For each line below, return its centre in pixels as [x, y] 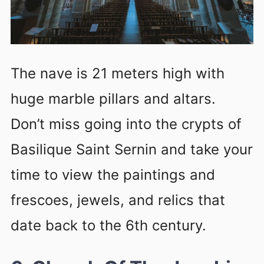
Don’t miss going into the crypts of [126, 124]
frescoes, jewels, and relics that [118, 200]
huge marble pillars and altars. [113, 99]
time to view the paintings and [113, 175]
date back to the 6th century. [108, 226]
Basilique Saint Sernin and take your [132, 150]
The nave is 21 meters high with [118, 74]
